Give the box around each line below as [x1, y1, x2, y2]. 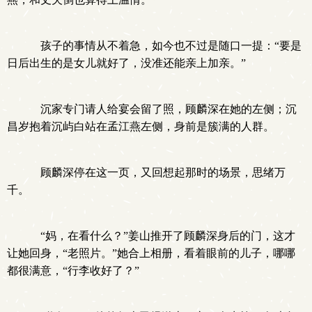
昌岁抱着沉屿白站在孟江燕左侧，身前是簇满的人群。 [7, 120, 274, 132]
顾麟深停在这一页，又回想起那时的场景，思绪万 [29, 166, 286, 178]
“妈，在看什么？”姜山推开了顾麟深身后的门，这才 [29, 230, 295, 242]
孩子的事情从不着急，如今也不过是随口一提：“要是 [29, 40, 302, 52]
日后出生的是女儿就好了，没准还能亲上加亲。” [7, 57, 246, 69]
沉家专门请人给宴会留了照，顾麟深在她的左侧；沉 [29, 103, 297, 115]
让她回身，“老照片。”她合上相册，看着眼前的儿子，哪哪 [7, 247, 295, 259]
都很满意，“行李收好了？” [7, 265, 139, 276]
